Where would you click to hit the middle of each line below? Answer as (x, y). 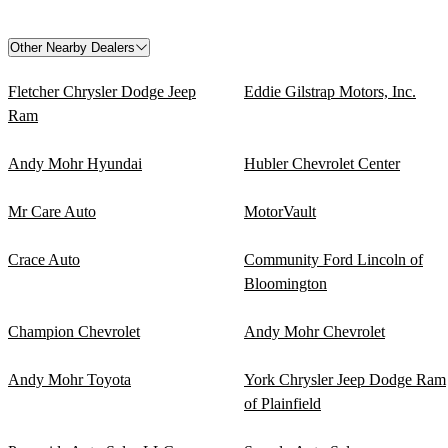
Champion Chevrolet (74, 331)
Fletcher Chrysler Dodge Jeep (102, 91)
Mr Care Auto (52, 211)
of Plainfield (282, 403)
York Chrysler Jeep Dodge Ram (345, 379)
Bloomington (285, 283)
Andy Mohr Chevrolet (314, 331)
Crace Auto (44, 259)
